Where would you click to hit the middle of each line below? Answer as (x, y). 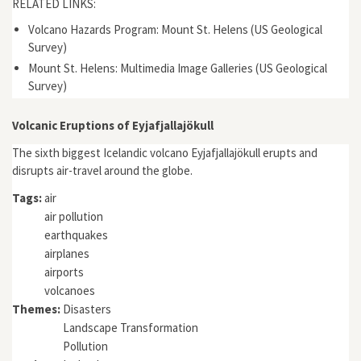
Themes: (37, 309)
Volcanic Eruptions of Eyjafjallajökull (113, 125)
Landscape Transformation (131, 328)
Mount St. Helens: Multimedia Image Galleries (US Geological (178, 68)
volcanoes (70, 290)
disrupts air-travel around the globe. (102, 170)
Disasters (87, 309)
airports (64, 272)
